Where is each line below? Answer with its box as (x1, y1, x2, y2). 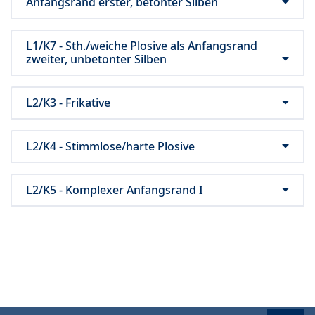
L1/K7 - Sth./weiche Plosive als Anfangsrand (26, 38, 257, 54)
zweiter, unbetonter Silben (26, 51, 167, 67)
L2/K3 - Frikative (26, 95, 110, 111)
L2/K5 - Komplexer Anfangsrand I (26, 182, 203, 198)
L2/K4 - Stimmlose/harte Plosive (26, 139, 195, 155)
